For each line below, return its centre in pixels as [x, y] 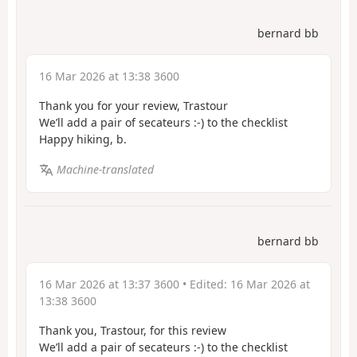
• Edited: [205, 284]
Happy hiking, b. [83, 139]
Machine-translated [105, 170]
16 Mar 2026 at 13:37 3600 [109, 284]
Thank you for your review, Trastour [133, 105]
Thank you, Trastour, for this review [133, 330]
